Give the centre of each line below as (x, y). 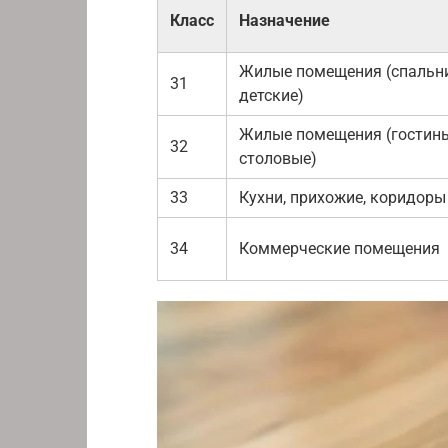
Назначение (284, 20)
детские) (271, 95)
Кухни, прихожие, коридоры (342, 197)
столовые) (278, 158)
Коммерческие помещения (339, 248)
